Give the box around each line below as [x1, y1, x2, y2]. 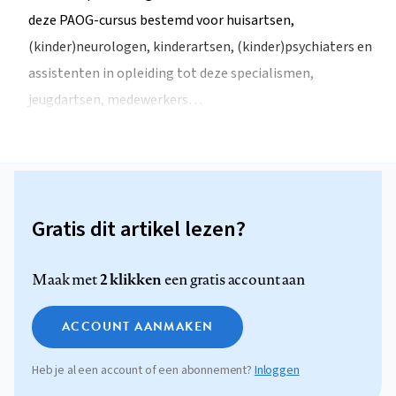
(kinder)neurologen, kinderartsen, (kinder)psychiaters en [28, 37, 372, 57]
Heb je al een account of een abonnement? [32, 361, 255, 379]
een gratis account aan [162, 269, 305, 289]
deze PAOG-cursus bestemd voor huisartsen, [28, 11, 294, 31]
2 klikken [99, 268, 163, 289]
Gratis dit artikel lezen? [32, 213, 246, 245]
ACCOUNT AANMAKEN [62, 316, 214, 336]
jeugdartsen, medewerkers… [28, 90, 202, 110]
